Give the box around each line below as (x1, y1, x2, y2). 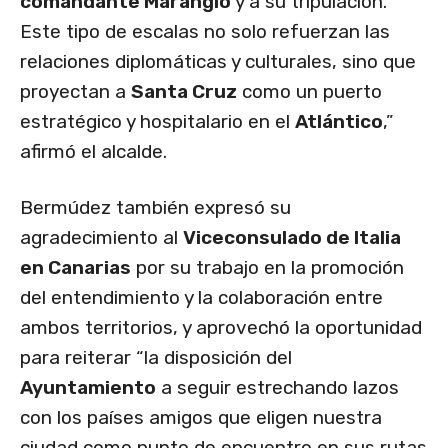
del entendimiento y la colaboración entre (20, 286, 383, 310)
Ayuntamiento (20, 376, 156, 400)
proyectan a (20, 80, 131, 104)
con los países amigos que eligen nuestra (20, 406, 382, 430)
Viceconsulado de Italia (183, 226, 401, 250)
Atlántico (295, 110, 383, 134)
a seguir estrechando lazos (156, 376, 399, 400)
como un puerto (237, 80, 382, 104)
